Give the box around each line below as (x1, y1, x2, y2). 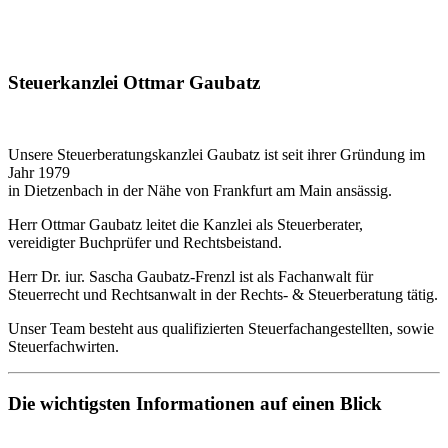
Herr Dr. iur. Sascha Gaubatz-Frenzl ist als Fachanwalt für (8, 268, 373, 286)
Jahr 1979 (8, 164, 70, 182)
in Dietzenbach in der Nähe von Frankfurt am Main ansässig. (8, 182, 392, 200)
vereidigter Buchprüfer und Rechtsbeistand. (8, 234, 282, 252)
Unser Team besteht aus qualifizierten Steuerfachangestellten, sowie (8, 320, 438, 338)
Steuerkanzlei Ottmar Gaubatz (8, 71, 260, 93)
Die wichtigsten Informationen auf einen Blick (8, 393, 382, 415)
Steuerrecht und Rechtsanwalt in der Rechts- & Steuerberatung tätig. (8, 286, 438, 304)
